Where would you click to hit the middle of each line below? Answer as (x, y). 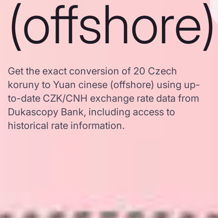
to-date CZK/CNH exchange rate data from (103, 98)
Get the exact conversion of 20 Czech (92, 71)
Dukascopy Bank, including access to (91, 112)
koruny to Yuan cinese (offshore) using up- (104, 85)
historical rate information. (66, 126)
